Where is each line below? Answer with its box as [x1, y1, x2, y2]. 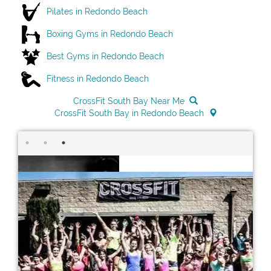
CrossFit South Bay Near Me [73, 96, 184, 106]
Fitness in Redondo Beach [47, 73, 149, 83]
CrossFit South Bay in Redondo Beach [54, 108, 204, 119]
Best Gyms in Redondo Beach [47, 51, 164, 61]
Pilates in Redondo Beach [47, 6, 148, 16]
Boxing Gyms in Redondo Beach [47, 28, 173, 39]
